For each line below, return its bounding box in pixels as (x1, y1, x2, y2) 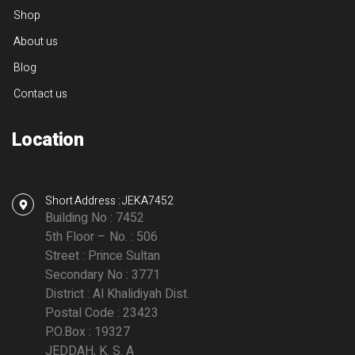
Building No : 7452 (45, 208, 144, 228)
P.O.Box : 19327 (45, 323, 130, 342)
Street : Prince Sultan (45, 246, 160, 266)
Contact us (13, 86, 67, 103)
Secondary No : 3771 (45, 265, 160, 285)
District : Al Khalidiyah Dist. (45, 284, 189, 304)
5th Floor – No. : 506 (45, 227, 158, 247)
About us (13, 33, 58, 51)
